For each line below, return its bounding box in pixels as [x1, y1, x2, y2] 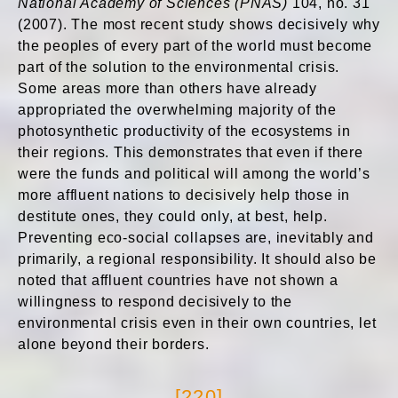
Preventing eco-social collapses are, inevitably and [18, 230, 374, 245]
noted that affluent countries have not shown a [18, 273, 338, 288]
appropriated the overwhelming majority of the [18, 102, 337, 117]
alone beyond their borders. [18, 337, 210, 352]
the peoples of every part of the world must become [18, 38, 372, 53]
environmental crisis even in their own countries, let [18, 315, 377, 330]
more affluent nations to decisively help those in [18, 187, 351, 203]
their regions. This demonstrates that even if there [18, 145, 363, 160]
